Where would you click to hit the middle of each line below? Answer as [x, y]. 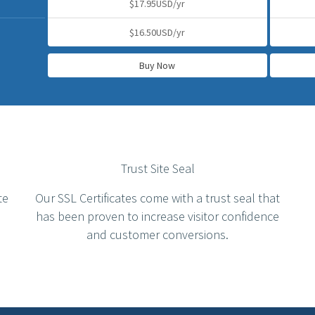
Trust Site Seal [157, 168]
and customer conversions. [157, 234]
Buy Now [157, 65]
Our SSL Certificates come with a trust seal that [157, 198]
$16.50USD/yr [157, 32]
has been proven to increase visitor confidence [157, 216]
